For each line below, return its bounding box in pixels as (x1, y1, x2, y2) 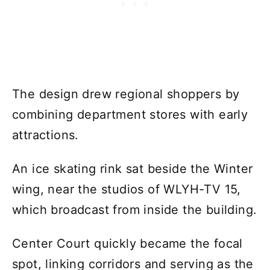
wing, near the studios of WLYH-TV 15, (12, 181, 241, 196)
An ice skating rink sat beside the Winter (12, 161, 253, 176)
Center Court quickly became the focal (12, 236, 243, 251)
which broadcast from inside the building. (12, 202, 257, 217)
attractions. (12, 127, 79, 142)
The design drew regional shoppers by (12, 86, 240, 101)
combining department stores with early (12, 107, 248, 122)
